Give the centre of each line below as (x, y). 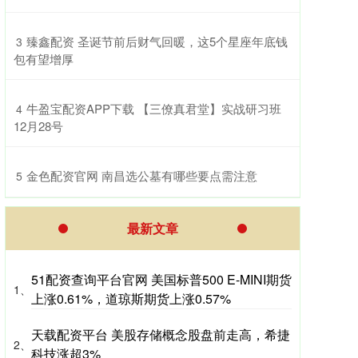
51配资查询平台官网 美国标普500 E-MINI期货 (161, 280)
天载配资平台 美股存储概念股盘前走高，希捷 (161, 335)
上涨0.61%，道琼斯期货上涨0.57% (131, 299)
